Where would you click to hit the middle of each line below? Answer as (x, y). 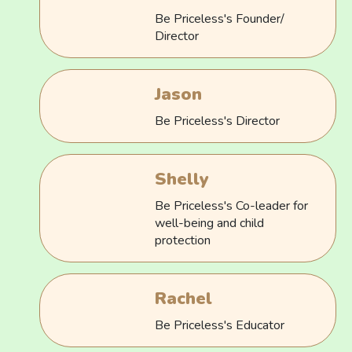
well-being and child (210, 223)
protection (183, 240)
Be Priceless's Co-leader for (232, 206)
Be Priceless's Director (218, 121)
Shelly (182, 179)
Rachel (184, 299)
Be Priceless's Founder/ (220, 19)
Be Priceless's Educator (220, 325)
